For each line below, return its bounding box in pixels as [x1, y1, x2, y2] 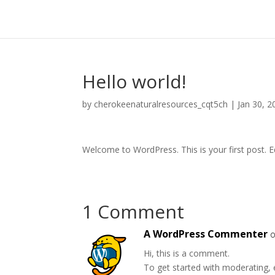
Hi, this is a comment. [144, 247, 230, 259]
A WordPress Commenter [144, 227, 268, 241]
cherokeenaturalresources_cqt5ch [94, 98, 228, 110]
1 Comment [82, 199, 185, 224]
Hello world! [82, 69, 187, 94]
